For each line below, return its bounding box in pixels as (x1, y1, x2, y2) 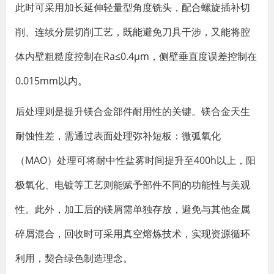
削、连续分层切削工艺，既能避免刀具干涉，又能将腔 (15, 25, 250, 39)
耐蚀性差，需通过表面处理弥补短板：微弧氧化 (15, 129, 221, 143)
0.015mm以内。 (15, 74, 87, 87)
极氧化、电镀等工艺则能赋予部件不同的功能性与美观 (15, 178, 250, 191)
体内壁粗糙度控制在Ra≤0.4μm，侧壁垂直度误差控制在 (15, 50, 257, 63)
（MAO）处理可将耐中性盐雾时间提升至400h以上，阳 (15, 154, 256, 167)
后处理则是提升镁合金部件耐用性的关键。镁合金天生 (15, 105, 250, 118)
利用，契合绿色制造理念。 (15, 251, 133, 265)
